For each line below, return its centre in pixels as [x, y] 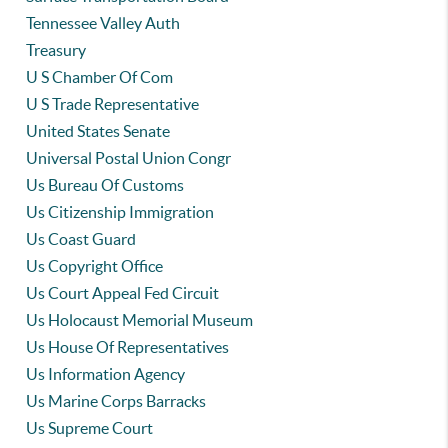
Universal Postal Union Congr [129, 158]
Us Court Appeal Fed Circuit [123, 293]
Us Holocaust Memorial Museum [140, 320]
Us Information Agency [106, 374]
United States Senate [98, 131]
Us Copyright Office [95, 266]
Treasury [56, 50]
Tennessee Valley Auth [103, 23]
